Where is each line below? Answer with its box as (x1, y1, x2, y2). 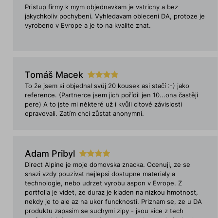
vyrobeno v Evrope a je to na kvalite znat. (24, 22, 151, 29)
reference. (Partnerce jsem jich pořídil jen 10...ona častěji (24, 91, 198, 99)
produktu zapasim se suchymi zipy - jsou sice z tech (24, 207, 183, 215)
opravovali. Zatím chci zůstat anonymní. (24, 110, 144, 117)
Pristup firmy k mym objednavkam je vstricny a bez (24, 3, 178, 11)
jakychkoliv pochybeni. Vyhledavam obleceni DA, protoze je (24, 13, 205, 20)
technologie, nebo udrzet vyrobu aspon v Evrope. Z (24, 180, 182, 187)
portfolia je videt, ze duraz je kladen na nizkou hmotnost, (24, 189, 198, 196)
